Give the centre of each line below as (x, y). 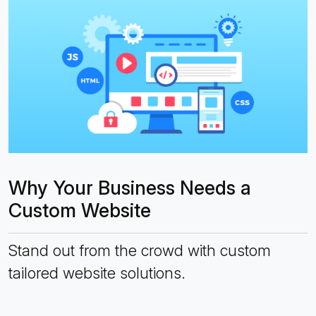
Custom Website (80, 211)
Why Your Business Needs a (130, 188)
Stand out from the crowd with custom (140, 251)
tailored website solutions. (97, 273)
